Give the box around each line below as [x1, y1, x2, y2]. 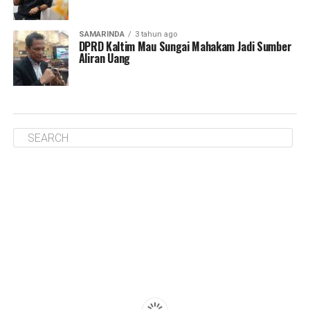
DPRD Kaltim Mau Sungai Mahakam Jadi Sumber [78, 38, 292, 55]
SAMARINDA [78, 30, 125, 39]
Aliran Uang [78, 50, 131, 66]
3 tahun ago [134, 30, 177, 39]
